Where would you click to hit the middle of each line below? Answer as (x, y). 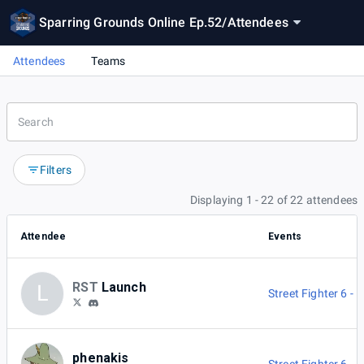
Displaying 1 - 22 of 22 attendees (274, 200)
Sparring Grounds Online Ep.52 (131, 22)
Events (285, 237)
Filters (56, 170)
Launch (123, 287)
